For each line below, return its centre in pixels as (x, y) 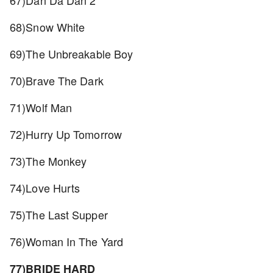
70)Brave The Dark (58, 80)
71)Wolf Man (43, 107)
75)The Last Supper (60, 214)
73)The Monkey (50, 161)
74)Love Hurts (47, 188)
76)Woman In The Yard (68, 241)
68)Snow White (49, 27)
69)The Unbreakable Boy (73, 54)
